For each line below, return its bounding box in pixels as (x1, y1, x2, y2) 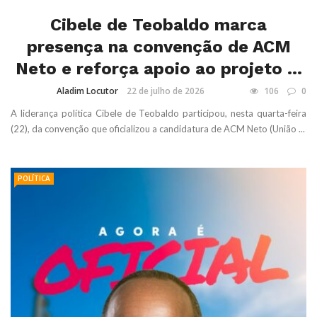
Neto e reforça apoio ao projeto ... (15, 58, 302, 79)
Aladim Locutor (56, 84, 118, 97)
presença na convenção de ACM (26, 36, 291, 57)
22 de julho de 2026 (126, 84, 204, 97)
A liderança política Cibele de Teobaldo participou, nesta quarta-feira (11, 107, 306, 119)
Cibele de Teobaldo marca (50, 14, 267, 35)
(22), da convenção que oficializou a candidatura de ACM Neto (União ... (11, 122, 305, 134)
